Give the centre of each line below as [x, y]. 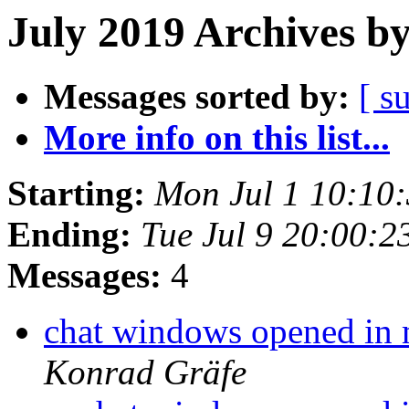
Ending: [69, 235]
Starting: [76, 194]
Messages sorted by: [197, 97]
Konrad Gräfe [145, 372]
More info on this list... [217, 138]
